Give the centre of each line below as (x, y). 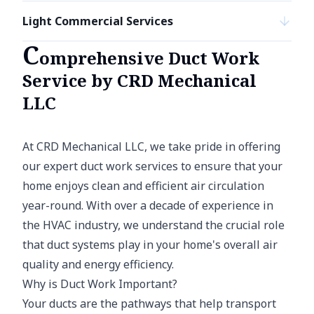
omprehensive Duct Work (149, 58)
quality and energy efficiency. (98, 264)
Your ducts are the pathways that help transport (149, 303)
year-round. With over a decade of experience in (148, 205)
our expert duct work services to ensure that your (152, 166)
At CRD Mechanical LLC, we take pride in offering (151, 146)
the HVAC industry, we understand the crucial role (153, 225)
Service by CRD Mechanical (139, 80)
